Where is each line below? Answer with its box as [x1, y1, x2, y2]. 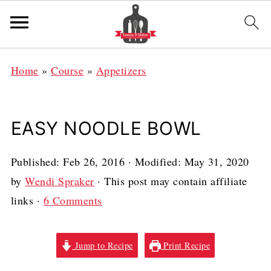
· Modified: [125, 154, 184, 169]
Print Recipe [160, 240, 211, 251]
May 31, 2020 [184, 154, 249, 169]
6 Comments [43, 193, 102, 207]
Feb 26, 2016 [63, 154, 125, 169]
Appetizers [96, 63, 146, 77]
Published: [10, 154, 64, 169]
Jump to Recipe [72, 240, 133, 251]
